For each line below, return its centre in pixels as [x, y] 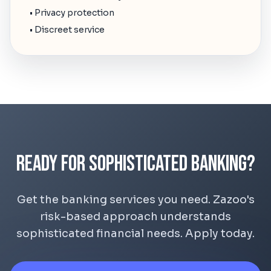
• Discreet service [67, 30]
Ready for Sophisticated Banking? [135, 164]
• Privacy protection [72, 13]
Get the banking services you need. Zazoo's [135, 200]
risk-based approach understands [135, 217]
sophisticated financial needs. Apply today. [135, 233]
